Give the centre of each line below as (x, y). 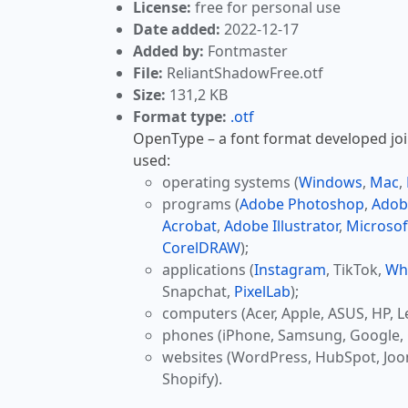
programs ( (201, 204)
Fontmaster (246, 51)
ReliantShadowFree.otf (243, 73)
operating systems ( (230, 183)
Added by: (168, 51)
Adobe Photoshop (302, 204)
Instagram (290, 270)
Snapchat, (198, 292)
